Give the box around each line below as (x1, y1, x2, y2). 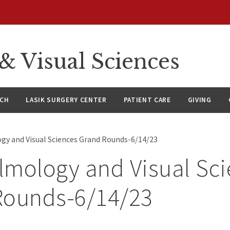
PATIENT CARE (123, 95, 171, 105)
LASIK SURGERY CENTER (26, 95, 107, 105)
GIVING (187, 95, 212, 105)
